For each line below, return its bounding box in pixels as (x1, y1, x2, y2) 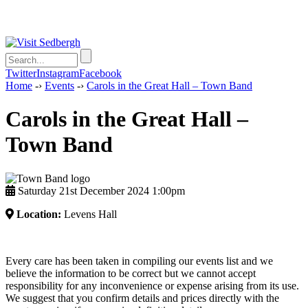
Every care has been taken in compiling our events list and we (5, 254, 273, 267)
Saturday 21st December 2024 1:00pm (15, 184, 185, 197)
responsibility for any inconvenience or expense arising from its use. (5, 279, 299, 291)
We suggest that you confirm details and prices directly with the (5, 291, 279, 304)
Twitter (5, 67, 36, 79)
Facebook (79, 67, 122, 79)
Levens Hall (61, 208, 117, 220)
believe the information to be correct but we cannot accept (5, 267, 256, 279)
